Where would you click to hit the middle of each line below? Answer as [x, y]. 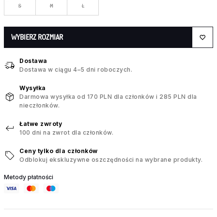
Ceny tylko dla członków [59, 151]
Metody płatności [29, 177]
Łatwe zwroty [41, 124]
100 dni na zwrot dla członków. [66, 133]
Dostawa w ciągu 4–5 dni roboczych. [76, 70]
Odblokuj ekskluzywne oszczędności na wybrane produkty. [111, 160]
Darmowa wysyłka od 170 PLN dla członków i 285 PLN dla [108, 97]
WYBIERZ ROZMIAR [37, 37]
